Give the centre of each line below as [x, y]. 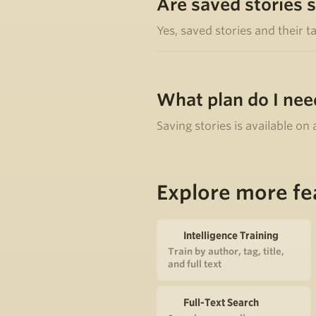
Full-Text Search [221, 302]
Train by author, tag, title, [226, 251]
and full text [195, 264]
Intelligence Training [231, 235]
